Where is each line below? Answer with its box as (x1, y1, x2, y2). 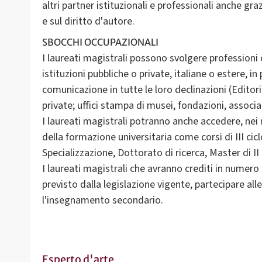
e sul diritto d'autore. (42, 13, 135, 29)
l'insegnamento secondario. (42, 192, 163, 208)
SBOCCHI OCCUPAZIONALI (42, 36, 158, 48)
